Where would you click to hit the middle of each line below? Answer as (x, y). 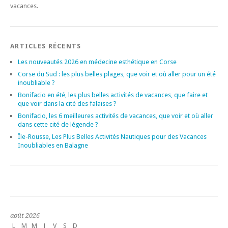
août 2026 (25, 215)
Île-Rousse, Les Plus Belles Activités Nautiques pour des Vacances (112, 136)
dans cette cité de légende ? (58, 124)
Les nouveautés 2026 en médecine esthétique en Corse (97, 62)
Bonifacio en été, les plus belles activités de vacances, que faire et (113, 95)
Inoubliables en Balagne (53, 145)
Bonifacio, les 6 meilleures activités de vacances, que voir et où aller (116, 116)
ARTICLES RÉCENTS (46, 46)
